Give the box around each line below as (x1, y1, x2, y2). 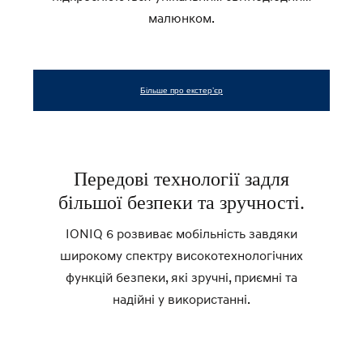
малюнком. (147, 9, 215, 26)
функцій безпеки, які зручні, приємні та (66, 268, 297, 285)
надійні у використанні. (113, 290, 250, 307)
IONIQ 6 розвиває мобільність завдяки (66, 224, 297, 241)
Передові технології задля (74, 168, 289, 190)
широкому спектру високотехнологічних (60, 246, 303, 263)
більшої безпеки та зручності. (58, 191, 305, 213)
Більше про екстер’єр (139, 85, 223, 95)
